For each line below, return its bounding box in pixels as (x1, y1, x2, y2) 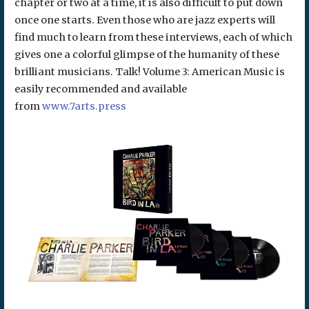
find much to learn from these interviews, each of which (14, 30, 292, 43)
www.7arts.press (39, 99, 126, 112)
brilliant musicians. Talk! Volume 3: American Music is (14, 65, 285, 78)
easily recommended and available (14, 82, 187, 95)
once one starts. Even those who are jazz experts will (14, 13, 275, 26)
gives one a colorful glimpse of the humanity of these (14, 48, 279, 61)
